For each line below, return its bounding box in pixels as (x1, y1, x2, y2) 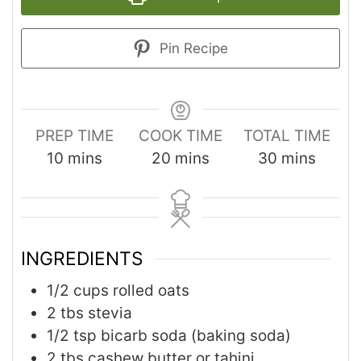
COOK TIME (139, 127, 222, 146)
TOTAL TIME (243, 127, 330, 146)
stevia (88, 304, 132, 323)
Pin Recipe (155, 39, 228, 57)
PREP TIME (35, 127, 114, 146)
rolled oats (113, 281, 189, 301)
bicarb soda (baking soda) (101, 326, 291, 346)
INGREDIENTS (21, 247, 143, 270)
